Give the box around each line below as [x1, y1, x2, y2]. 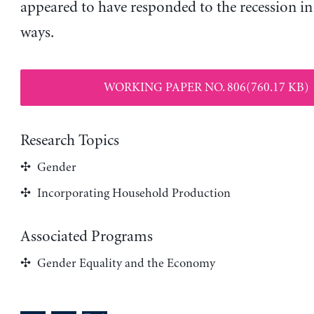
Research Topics [20, 132, 119, 149]
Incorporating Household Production [36, 186, 231, 200]
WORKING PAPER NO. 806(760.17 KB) [104, 80, 309, 95]
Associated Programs [20, 228, 153, 245]
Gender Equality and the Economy [36, 256, 215, 271]
